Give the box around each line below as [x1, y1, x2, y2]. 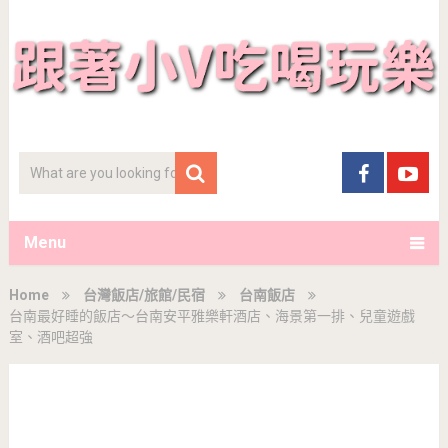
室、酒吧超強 [8, 328, 93, 345]
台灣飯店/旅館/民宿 [82, 286, 205, 303]
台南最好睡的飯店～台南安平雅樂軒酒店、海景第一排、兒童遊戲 [8, 307, 415, 324]
